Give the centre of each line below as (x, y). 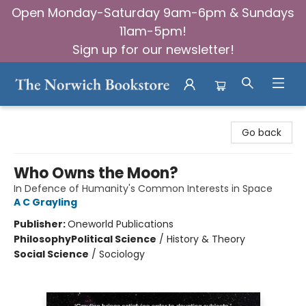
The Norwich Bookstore (65, 117)
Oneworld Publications (121, 224)
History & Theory (206, 239)
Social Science (51, 254)
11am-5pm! (153, 31)
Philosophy (42, 239)
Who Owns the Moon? (96, 173)
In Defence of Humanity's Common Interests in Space (143, 189)
